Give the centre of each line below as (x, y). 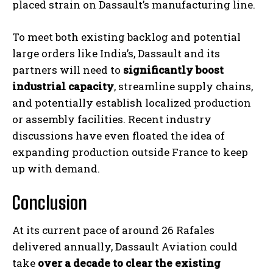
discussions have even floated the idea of (119, 136)
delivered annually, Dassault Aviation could (125, 247)
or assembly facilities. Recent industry (112, 119)
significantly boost (173, 70)
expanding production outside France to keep (130, 152)
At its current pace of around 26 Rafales (113, 230)
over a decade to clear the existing (129, 263)
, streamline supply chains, (183, 87)
